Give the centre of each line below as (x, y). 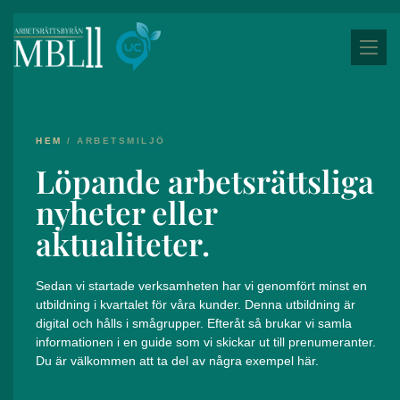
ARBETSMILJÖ (121, 141)
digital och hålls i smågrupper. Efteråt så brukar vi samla (194, 323)
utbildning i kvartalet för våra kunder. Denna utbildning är (196, 304)
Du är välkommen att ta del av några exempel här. (177, 361)
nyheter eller (126, 212)
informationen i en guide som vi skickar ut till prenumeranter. (206, 342)
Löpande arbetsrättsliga (205, 181)
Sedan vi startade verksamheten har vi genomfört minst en (201, 286)
